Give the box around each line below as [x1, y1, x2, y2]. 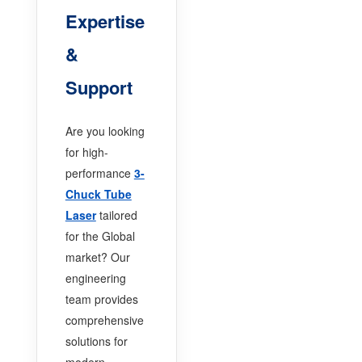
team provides [65, 290, 138, 307]
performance [65, 164, 134, 181]
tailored [95, 206, 137, 223]
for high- [65, 143, 108, 160]
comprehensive [65, 311, 144, 328]
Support [65, 74, 133, 100]
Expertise [65, 7, 145, 34]
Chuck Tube [65, 185, 132, 202]
